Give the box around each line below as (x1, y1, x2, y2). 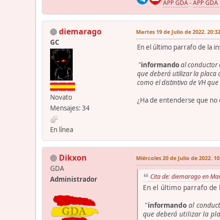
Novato (50, 92, 72, 102)
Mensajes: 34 (50, 103, 90, 112)
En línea (50, 125, 73, 134)
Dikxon (59, 152, 87, 163)
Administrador (50, 174, 97, 184)
